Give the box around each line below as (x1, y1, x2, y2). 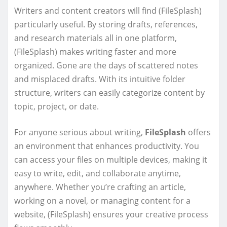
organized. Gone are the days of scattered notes (14, 59, 198, 71)
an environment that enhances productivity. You (14, 140, 199, 152)
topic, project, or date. (14, 100, 99, 112)
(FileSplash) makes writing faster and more (14, 46, 176, 57)
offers (186, 126, 211, 138)
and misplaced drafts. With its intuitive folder (14, 73, 185, 85)
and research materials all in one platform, (14, 32, 177, 44)
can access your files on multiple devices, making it (14, 154, 207, 165)
